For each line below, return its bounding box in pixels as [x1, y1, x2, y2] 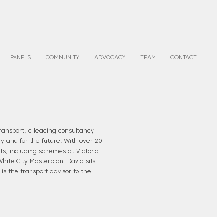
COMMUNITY [45, 55, 79, 61]
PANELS [10, 55, 31, 61]
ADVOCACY [94, 55, 125, 61]
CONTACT [170, 55, 197, 61]
